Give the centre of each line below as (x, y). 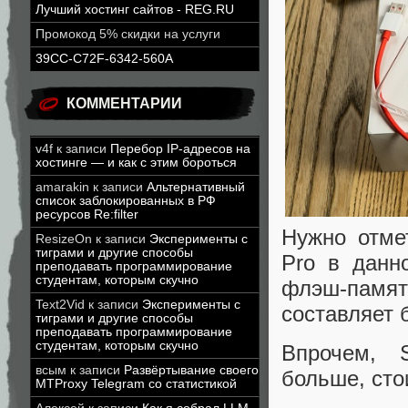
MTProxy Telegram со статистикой (136, 384)
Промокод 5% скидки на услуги (128, 34)
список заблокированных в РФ (126, 201)
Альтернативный (196, 187)
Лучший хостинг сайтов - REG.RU (135, 10)
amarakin (62, 187)
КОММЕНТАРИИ (124, 103)
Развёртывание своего (191, 370)
